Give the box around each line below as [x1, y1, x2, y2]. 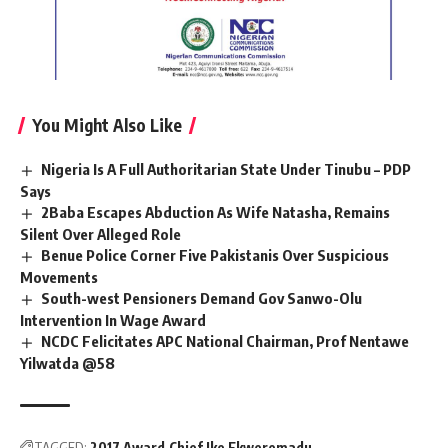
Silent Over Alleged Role [20, 224, 181, 243]
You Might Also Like [32, 114, 182, 137]
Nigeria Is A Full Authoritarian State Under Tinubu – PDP [41, 160, 412, 179]
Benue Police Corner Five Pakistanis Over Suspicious [41, 245, 390, 264]
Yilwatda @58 [20, 353, 115, 372]
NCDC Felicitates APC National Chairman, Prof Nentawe [41, 331, 410, 350]
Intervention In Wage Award [20, 310, 206, 329]
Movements [20, 267, 98, 286]
